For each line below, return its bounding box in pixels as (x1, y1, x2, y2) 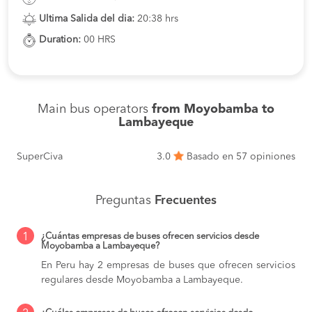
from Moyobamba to (152, 103, 274, 116)
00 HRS (81, 35, 116, 45)
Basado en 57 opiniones (184, 152, 295, 162)
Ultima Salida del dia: (39, 13, 134, 24)
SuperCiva (17, 152, 63, 162)
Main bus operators (38, 103, 152, 116)
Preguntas (95, 194, 155, 208)
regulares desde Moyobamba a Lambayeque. (41, 275, 243, 286)
